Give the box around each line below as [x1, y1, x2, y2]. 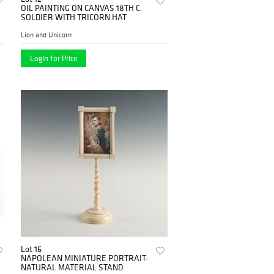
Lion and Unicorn [21, 30, 72, 39]
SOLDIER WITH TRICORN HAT [21, 11, 127, 23]
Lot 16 [21, 243, 42, 254]
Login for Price [30, 53, 78, 64]
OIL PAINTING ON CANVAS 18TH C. [21, 2, 143, 13]
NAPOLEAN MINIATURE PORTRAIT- [21, 252, 149, 264]
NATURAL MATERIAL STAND [21, 261, 124, 273]
